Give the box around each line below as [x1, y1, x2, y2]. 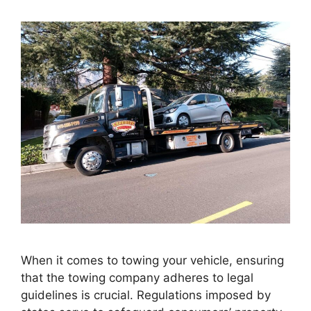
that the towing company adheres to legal [21, 270, 253, 285]
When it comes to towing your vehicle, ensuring [21, 253, 284, 267]
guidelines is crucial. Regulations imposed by [21, 287, 271, 302]
